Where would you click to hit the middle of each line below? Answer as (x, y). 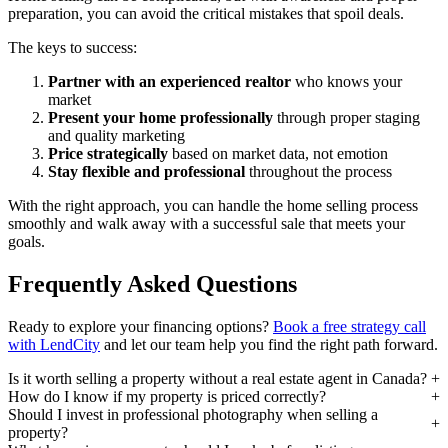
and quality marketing (116, 135)
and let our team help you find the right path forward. (269, 344)
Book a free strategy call (349, 326)
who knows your (346, 81)
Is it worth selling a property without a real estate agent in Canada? (217, 378)
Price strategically (108, 153)
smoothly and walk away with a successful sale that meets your (206, 223)
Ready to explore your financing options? (140, 326)
